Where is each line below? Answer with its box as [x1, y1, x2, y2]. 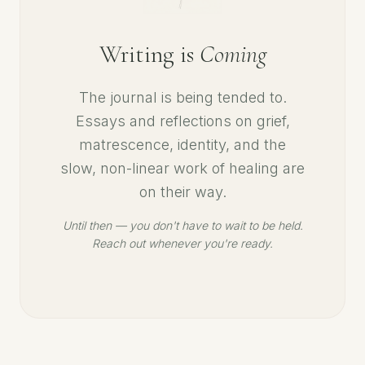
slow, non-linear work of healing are [60, 160, 305, 177]
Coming [199, 39, 266, 69]
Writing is [99, 39, 200, 69]
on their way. [139, 183, 226, 200]
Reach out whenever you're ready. [92, 236, 273, 250]
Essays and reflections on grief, [75, 112, 290, 130]
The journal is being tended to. [78, 89, 287, 106]
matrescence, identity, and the [79, 136, 286, 153]
